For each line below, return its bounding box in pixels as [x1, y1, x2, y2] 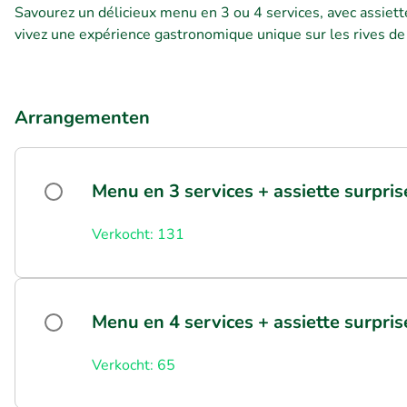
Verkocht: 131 [92, 224, 184, 244]
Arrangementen [15, 105, 150, 130]
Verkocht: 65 [92, 355, 175, 375]
